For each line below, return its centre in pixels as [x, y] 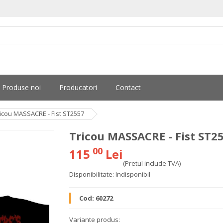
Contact [128, 87]
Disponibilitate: [92, 174]
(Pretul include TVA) [152, 163]
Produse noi [21, 87]
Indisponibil [133, 174]
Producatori [78, 87]
